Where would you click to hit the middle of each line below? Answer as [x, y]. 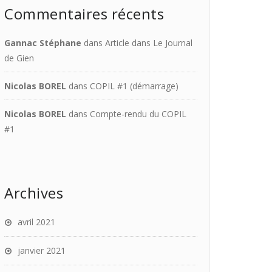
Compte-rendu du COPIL [138, 114]
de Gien [19, 58]
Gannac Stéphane [43, 43]
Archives [34, 193]
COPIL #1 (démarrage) [134, 86]
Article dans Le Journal [149, 43]
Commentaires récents [84, 14]
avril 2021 [36, 222]
